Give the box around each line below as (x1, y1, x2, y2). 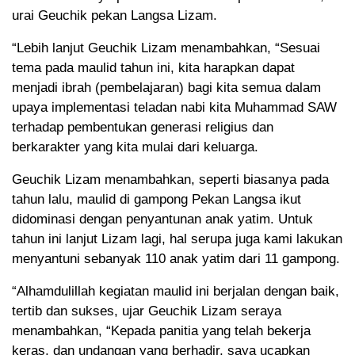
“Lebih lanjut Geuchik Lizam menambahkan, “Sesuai (12, 40, 320, 56)
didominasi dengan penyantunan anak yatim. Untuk (12, 212, 313, 227)
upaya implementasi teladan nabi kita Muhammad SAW (12, 100, 337, 116)
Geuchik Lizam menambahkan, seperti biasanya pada (12, 172, 329, 188)
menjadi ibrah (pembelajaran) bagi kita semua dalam (12, 80, 321, 96)
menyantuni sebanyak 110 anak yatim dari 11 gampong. (12, 251, 340, 267)
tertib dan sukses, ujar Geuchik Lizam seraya (12, 303, 281, 319)
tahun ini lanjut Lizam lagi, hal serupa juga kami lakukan (12, 231, 342, 247)
